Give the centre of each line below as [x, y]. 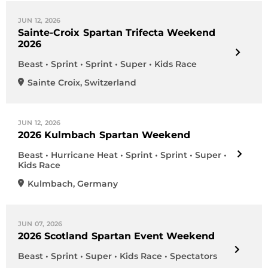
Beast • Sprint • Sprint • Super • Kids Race [107, 64]
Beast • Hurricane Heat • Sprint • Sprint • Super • [122, 155]
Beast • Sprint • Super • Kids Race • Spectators [118, 256]
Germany [98, 184]
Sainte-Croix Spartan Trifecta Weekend [117, 33]
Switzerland [110, 83]
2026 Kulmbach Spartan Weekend [104, 135]
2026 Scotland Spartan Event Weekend [117, 236]
